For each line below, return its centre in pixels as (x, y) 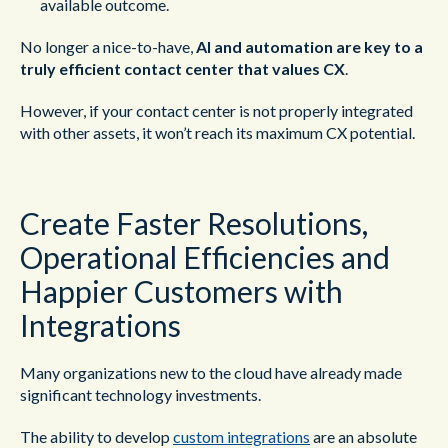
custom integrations (241, 436)
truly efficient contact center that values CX (182, 68)
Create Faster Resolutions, (194, 223)
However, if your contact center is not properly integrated (216, 110)
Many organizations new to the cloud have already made (211, 372)
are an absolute (363, 436)
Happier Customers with (181, 291)
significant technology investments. (140, 394)
